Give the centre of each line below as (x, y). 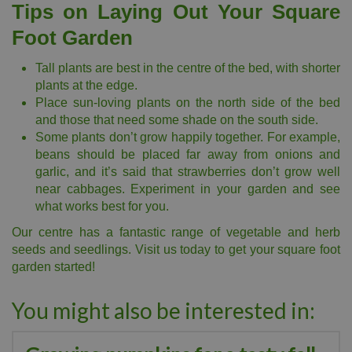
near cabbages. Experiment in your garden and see (188, 189)
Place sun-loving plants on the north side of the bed (188, 103)
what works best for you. (102, 206)
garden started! (53, 267)
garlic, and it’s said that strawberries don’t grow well (188, 172)
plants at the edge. (86, 85)
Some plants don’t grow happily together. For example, (188, 137)
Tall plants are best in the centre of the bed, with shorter (188, 68)
